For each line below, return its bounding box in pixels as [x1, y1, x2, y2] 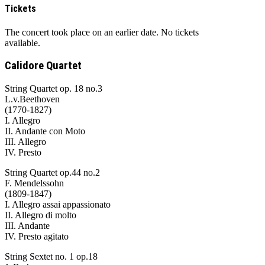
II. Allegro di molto [5, 210, 76, 220]
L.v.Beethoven [5, 94, 60, 104]
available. [5, 37, 40, 48]
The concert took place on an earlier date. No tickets [5, 27, 199, 37]
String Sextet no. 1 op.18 [5, 251, 98, 261]
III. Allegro [5, 137, 46, 147]
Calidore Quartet [5, 59, 82, 73]
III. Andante [5, 221, 50, 231]
